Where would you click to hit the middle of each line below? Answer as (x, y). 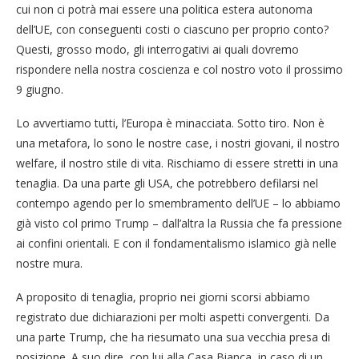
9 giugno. (40, 89)
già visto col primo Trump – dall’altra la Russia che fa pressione (179, 223)
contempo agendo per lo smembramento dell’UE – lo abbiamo (178, 203)
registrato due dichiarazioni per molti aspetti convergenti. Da (173, 317)
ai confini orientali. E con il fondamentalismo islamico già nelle (176, 243)
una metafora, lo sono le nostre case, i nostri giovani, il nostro (178, 143)
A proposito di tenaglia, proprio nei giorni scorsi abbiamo (163, 296)
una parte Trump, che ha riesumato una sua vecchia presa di (173, 337)
